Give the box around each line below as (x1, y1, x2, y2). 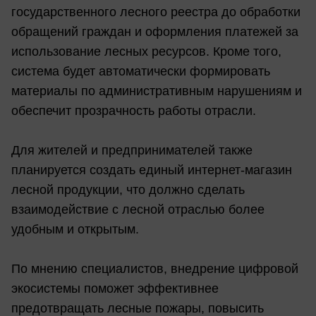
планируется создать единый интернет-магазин (11, 162, 292, 177)
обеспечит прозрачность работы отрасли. (11, 103, 256, 118)
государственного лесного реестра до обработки (11, 4, 300, 19)
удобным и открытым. (11, 221, 139, 236)
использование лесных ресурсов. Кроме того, (11, 44, 281, 59)
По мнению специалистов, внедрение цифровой (11, 261, 298, 276)
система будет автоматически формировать (11, 63, 270, 78)
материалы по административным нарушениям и (11, 83, 302, 98)
